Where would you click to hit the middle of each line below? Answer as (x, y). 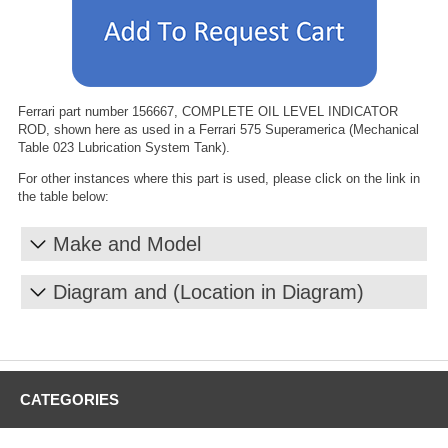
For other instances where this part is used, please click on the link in (219, 178)
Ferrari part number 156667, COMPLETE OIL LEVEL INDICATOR (208, 111)
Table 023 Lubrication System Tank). (124, 147)
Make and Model (127, 243)
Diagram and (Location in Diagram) (208, 291)
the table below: (63, 196)
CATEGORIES (69, 399)
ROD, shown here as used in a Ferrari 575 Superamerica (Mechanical (218, 129)
